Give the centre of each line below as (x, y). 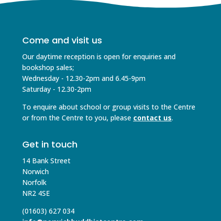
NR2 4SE (36, 193)
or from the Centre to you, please (77, 118)
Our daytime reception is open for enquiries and (99, 57)
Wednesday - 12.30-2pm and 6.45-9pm (84, 78)
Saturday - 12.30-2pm (56, 89)
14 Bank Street (46, 161)
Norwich (35, 172)
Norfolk (34, 183)
